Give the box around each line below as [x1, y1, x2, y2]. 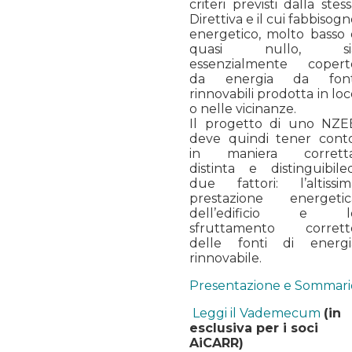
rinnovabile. [189, 250, 262, 266]
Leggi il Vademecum [192, 305, 321, 321]
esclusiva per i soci [189, 320, 318, 335]
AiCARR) [189, 335, 244, 350]
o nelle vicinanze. [189, 101, 296, 116]
